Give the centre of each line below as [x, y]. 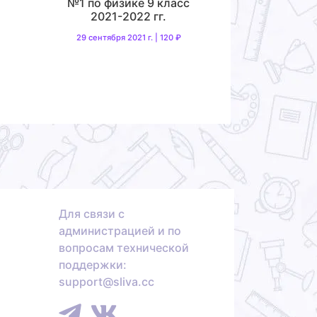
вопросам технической [124, 248]
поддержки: [93, 265]
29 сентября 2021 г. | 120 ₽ [128, 37]
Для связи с [92, 214]
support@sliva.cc [106, 282]
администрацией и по [120, 231]
